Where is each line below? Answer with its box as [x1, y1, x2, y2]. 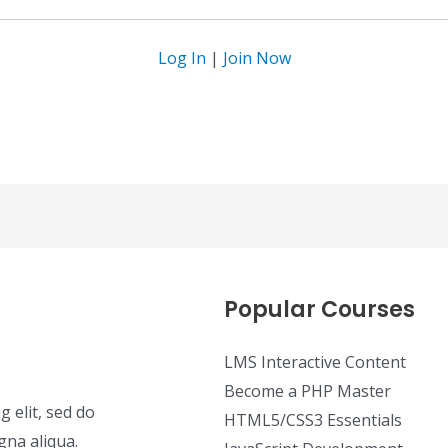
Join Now [222, 47, 291, 70]
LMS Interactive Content [224, 351, 406, 374]
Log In [157, 47, 206, 70]
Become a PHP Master [224, 380, 391, 403]
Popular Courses [224, 294, 415, 326]
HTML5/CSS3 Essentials [224, 409, 402, 432]
